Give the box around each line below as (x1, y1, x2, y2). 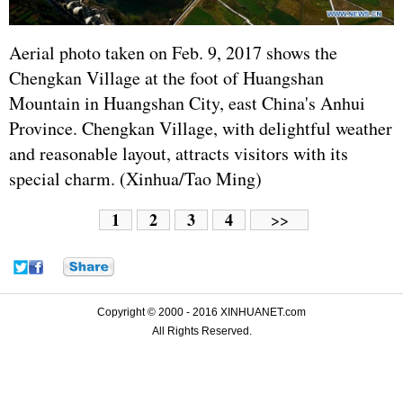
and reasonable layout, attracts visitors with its (9, 140, 348, 166)
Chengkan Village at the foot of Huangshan (9, 65, 324, 90)
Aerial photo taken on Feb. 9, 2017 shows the (9, 40, 337, 65)
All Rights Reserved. (151, 324, 252, 337)
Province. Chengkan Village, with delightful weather (9, 115, 392, 140)
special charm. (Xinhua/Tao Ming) (9, 166, 262, 191)
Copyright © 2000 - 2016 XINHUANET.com (97, 305, 306, 318)
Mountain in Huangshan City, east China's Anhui (9, 90, 365, 115)
